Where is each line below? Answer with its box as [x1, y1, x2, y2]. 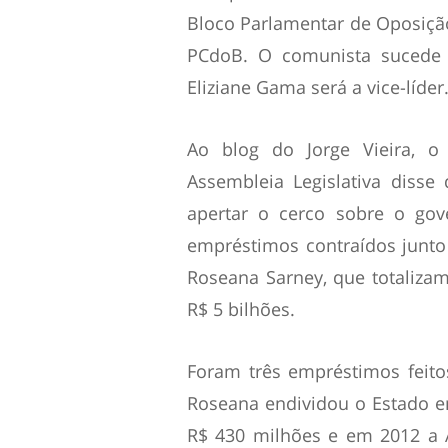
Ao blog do [187, 136, 307, 161]
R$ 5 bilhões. [187, 296, 295, 321]
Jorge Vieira [307, 136, 411, 161]
